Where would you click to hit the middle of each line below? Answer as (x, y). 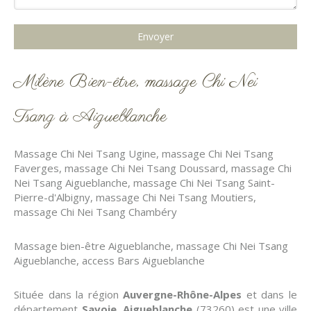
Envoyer (155, 36)
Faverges (36, 168)
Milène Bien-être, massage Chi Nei (135, 82)
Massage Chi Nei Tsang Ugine (85, 153)
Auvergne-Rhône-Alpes (183, 294)
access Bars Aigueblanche (143, 260)
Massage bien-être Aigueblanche (92, 246)
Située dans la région (69, 294)
